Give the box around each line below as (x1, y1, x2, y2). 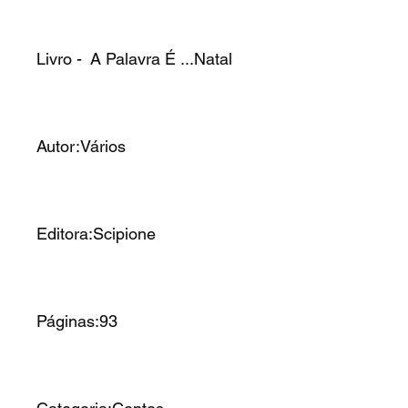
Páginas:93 (36, 311, 117, 331)
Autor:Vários (36, 136, 130, 156)
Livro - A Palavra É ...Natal (36, 48, 237, 68)
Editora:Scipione (36, 223, 156, 243)
